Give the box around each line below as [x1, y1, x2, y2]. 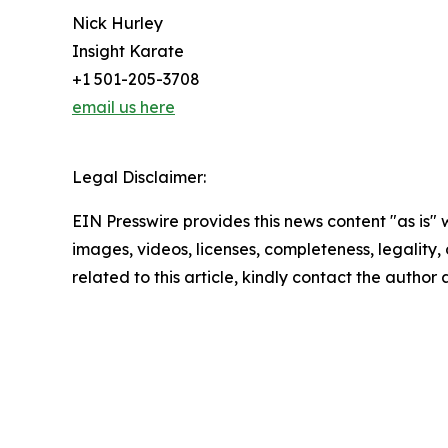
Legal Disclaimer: [72, 167, 206, 187]
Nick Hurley [72, 13, 163, 33]
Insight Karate [72, 41, 184, 61]
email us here [72, 97, 175, 117]
